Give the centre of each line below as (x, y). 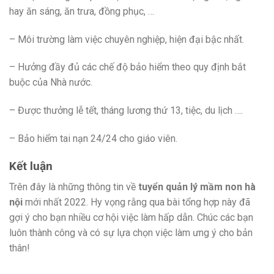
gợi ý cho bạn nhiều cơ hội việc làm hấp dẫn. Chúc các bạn (131, 218)
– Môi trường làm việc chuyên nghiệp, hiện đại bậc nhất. (127, 39)
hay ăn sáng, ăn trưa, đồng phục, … (82, 11)
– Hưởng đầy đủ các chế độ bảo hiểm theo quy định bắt (128, 67)
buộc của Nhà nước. (51, 83)
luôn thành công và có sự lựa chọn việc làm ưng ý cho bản (131, 233)
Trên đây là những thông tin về (74, 187)
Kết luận (31, 166)
